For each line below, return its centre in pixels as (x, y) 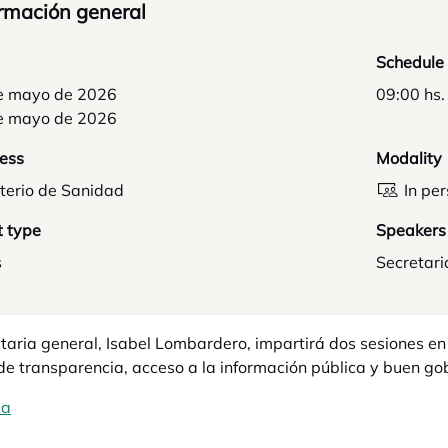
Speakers (411, 230)
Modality (409, 158)
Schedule (410, 62)
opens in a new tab (82, 407)
